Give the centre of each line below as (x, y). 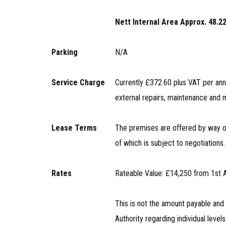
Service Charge (78, 82)
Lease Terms (74, 128)
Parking (65, 52)
